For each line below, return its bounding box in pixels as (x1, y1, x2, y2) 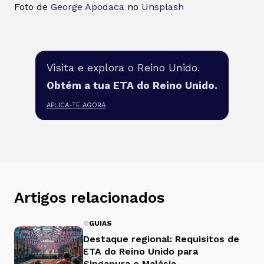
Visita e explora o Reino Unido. (47, 61, 200, 74)
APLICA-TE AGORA (47, 101, 105, 110)
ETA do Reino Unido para (83, 245, 198, 257)
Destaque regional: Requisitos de (83, 233, 239, 245)
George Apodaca (51, 1, 124, 13)
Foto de (14, 1, 51, 13)
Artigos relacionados (14, 188, 164, 206)
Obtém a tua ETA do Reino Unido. (47, 80, 217, 92)
